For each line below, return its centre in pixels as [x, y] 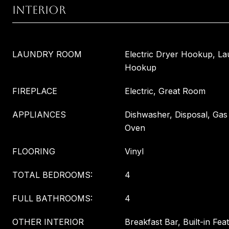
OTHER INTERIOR [48, 222]
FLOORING [34, 151]
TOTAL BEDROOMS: [52, 175]
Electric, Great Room [165, 91]
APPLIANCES [39, 114]
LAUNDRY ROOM [47, 54]
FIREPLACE [35, 91]
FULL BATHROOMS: [52, 198]
